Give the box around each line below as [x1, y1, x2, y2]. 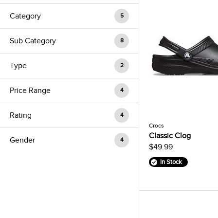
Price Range [10, 86, 51, 95]
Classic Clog [149, 131, 191, 140]
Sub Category [10, 36, 56, 45]
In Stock [160, 158, 182, 165]
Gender [10, 136, 35, 145]
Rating [10, 111, 32, 120]
